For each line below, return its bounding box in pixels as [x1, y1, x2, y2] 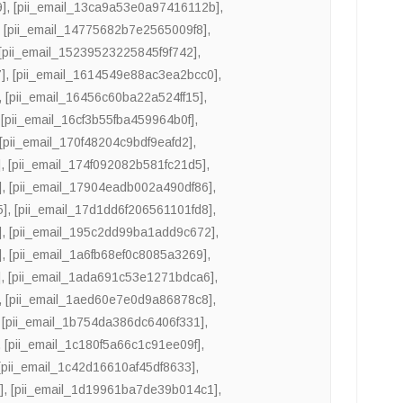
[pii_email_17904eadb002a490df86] [9, 180, 213, 195]
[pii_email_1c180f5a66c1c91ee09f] [4, 337, 201, 353]
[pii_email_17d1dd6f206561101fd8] [14, 202, 213, 218]
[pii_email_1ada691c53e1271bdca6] [8, 270, 215, 285]
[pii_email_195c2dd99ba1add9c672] [9, 225, 216, 240]
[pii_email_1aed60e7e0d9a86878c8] [5, 292, 213, 308]
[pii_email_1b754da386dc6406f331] [2, 315, 205, 330]
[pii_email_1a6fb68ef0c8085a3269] [9, 247, 208, 263]
